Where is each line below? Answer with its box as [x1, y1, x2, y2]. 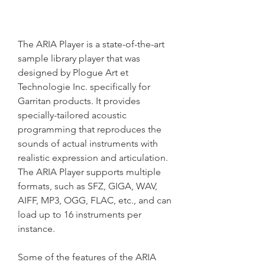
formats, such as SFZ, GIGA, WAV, [18, 180, 157, 192]
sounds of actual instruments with [18, 138, 158, 149]
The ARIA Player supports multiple [18, 166, 161, 177]
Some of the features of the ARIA [18, 251, 156, 263]
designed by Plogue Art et [18, 67, 128, 78]
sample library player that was [18, 53, 140, 64]
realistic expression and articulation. [18, 152, 168, 163]
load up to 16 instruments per [18, 209, 141, 220]
